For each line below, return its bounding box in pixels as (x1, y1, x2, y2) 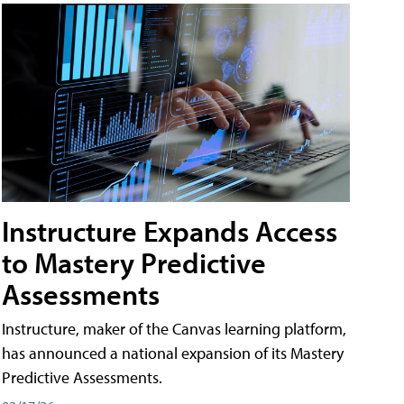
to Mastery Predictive (2, 244, 266, 281)
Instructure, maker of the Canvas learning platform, (2, 318, 346, 340)
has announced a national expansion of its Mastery (2, 343, 344, 364)
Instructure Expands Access (2, 213, 337, 250)
